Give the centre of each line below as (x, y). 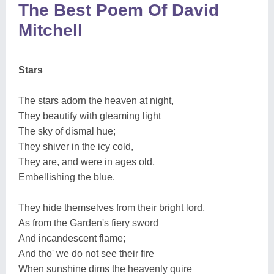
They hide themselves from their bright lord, (112, 208)
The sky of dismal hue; (67, 131)
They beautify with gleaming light (90, 116)
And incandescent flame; (72, 238)
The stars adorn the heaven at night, (96, 101)
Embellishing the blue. (67, 177)
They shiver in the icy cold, (76, 146)
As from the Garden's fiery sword (88, 223)
